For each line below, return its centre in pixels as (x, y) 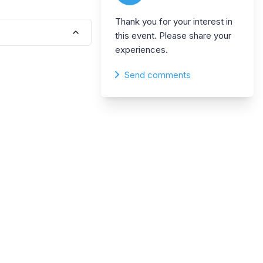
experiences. (141, 49)
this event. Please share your (173, 35)
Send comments (158, 75)
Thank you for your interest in (174, 21)
